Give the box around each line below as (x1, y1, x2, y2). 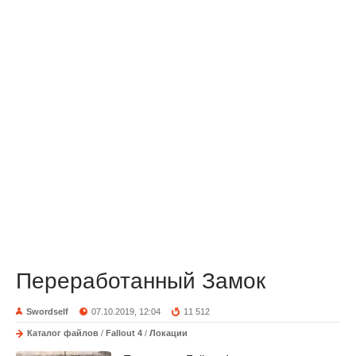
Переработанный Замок (16, 269, 265, 293)
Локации (149, 328, 188, 338)
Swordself (26, 307, 68, 316)
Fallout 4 (106, 328, 142, 338)
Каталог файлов (27, 328, 99, 338)
